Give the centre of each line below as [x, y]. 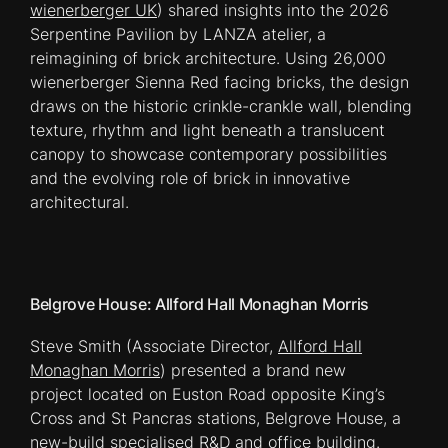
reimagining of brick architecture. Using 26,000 [208, 57]
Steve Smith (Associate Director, [154, 345]
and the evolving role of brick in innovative [190, 177]
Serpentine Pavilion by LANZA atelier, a [178, 33]
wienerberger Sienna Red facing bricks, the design [219, 81]
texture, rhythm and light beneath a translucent [207, 129]
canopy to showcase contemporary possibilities [208, 153]
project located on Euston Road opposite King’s [207, 393]
